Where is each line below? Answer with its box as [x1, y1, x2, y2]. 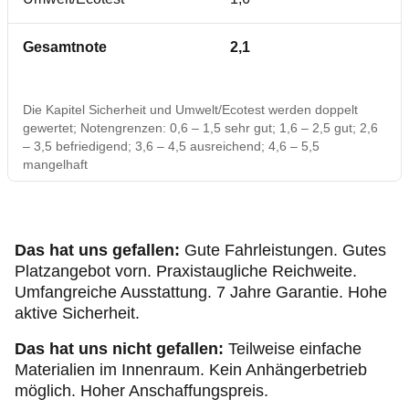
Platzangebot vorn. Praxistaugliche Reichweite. [15, 262, 357, 281]
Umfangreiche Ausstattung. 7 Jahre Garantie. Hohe [15, 283, 387, 302]
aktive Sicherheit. [15, 304, 140, 323]
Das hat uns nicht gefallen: [15, 340, 228, 359]
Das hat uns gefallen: [15, 241, 184, 260]
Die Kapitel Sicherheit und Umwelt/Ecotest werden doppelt [23, 102, 358, 118]
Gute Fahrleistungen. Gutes [184, 241, 386, 260]
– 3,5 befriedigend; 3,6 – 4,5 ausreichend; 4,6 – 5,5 [23, 139, 320, 154]
